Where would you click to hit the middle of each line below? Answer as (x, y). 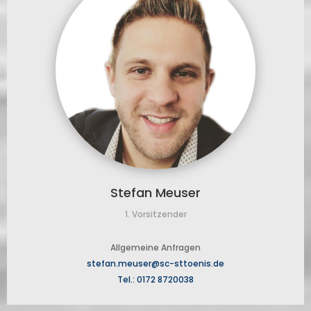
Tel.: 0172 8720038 (155, 280)
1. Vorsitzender (155, 215)
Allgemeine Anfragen (155, 248)
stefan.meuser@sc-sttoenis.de (155, 264)
